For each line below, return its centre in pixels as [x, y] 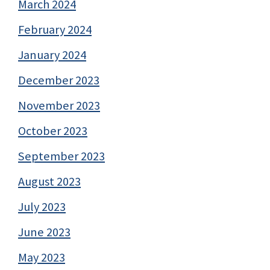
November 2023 [59, 106]
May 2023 [42, 258]
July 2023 [42, 207]
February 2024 [55, 30]
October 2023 [53, 131]
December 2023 [59, 80]
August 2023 [49, 182]
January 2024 [52, 55]
